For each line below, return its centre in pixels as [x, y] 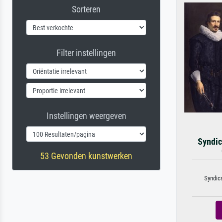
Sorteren [86, 9]
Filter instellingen [86, 53]
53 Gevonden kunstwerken [86, 156]
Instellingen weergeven [86, 116]
